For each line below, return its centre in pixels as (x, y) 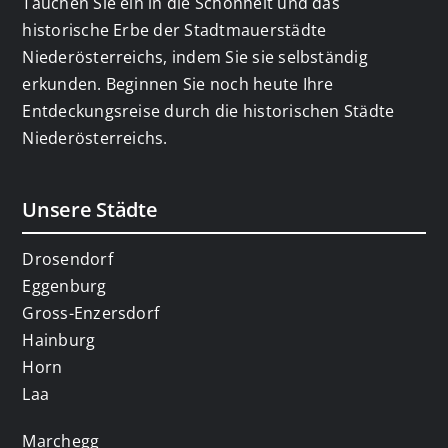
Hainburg (59, 339)
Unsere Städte (90, 209)
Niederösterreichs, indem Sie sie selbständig (195, 56)
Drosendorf (67, 258)
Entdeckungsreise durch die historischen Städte (208, 110)
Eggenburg (64, 285)
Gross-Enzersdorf (91, 312)
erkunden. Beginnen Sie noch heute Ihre (178, 83)
